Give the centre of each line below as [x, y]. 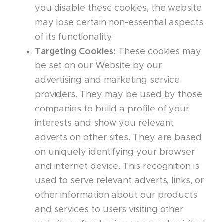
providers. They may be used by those [118, 95]
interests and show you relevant [104, 124]
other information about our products [116, 195]
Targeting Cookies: [75, 52]
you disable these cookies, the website [118, 9]
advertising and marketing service [107, 81]
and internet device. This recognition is [117, 167]
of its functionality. [74, 37]
